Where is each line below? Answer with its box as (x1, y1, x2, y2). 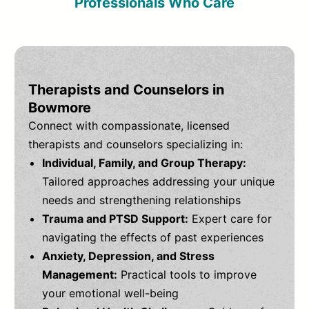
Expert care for (188, 212, 272, 226)
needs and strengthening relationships (42, 193, 241, 208)
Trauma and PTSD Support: (42, 212, 189, 226)
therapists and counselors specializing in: (28, 137, 243, 152)
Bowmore (28, 99, 92, 117)
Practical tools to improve (117, 268, 257, 282)
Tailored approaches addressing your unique (42, 175, 275, 189)
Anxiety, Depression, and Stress (42, 249, 215, 263)
